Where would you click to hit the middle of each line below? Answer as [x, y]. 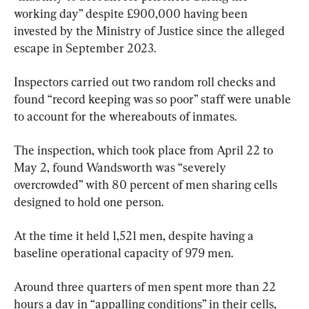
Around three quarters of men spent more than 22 [146, 286]
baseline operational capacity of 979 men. [123, 252]
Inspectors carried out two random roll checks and [146, 81]
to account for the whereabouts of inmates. [125, 116]
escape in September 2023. [85, 48]
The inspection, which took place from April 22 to [145, 150]
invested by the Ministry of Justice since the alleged [151, 30]
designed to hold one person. [89, 201]
